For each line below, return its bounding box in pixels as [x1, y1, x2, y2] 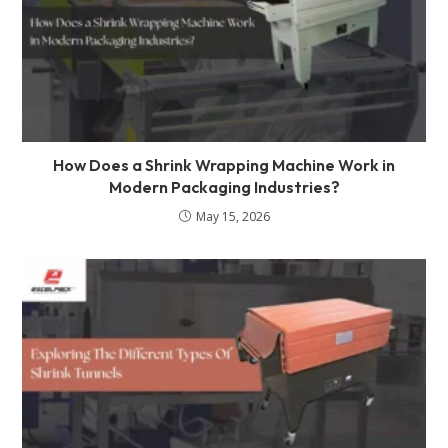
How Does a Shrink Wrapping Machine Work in [53, 154, 395, 175]
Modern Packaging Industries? [108, 176, 340, 197]
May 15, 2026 [195, 207, 270, 225]
